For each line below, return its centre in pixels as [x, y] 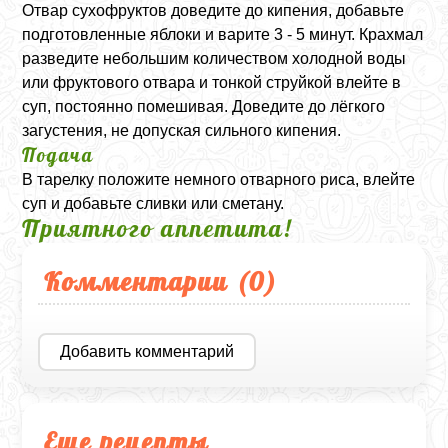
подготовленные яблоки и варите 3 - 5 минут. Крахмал [223, 34]
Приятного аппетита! [157, 227]
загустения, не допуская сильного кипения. [182, 130]
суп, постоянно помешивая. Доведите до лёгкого [204, 106]
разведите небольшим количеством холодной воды [214, 58]
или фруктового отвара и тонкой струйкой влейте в [212, 82]
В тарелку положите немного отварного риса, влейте [219, 179]
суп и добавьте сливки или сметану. [153, 203]
